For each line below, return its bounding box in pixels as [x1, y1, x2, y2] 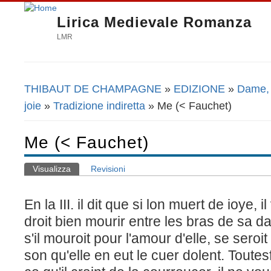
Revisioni [91, 164, 125, 174]
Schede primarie [24, 172, 121, 186]
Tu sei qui [24, 90, 82, 103]
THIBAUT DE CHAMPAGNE [24, 82, 162, 95]
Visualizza [33, 164, 71, 174]
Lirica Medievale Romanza [57, 14, 252, 30]
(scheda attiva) [71, 164, 128, 174]
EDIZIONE [174, 82, 225, 95]
